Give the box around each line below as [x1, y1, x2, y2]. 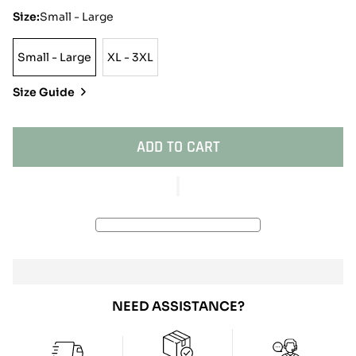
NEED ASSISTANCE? [111, 298, 245, 315]
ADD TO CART [136, 137, 220, 157]
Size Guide [13, 85, 77, 99]
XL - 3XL [107, 49, 153, 64]
